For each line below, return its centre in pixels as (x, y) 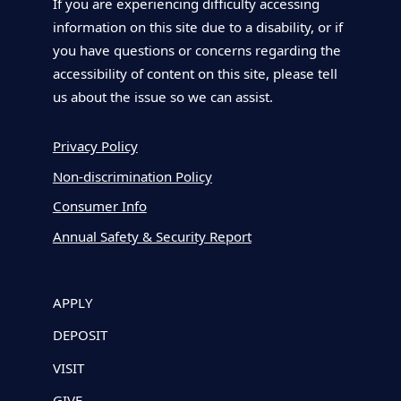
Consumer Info (99, 206)
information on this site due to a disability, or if (197, 26)
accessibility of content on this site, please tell (195, 73)
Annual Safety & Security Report (152, 236)
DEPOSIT (80, 335)
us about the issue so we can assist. (162, 96)
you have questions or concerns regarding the (196, 50)
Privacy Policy (95, 146)
